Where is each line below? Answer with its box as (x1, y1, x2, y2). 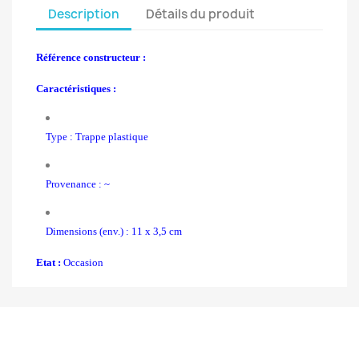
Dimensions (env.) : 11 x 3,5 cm (46, 225, 182, 238)
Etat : (36, 256, 61, 269)
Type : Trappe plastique (46, 130, 148, 143)
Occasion (61, 256, 103, 269)
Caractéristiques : (36, 83, 116, 95)
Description (48, 5, 119, 22)
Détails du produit (146, 5, 256, 22)
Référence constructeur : (36, 51, 146, 63)
